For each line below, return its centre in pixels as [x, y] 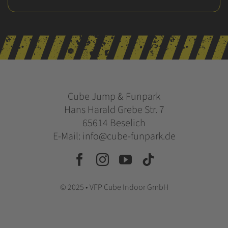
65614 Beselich [114, 123]
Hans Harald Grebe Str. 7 [114, 110]
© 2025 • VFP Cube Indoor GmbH [114, 187]
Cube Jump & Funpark [114, 97]
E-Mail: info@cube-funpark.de [114, 136]
